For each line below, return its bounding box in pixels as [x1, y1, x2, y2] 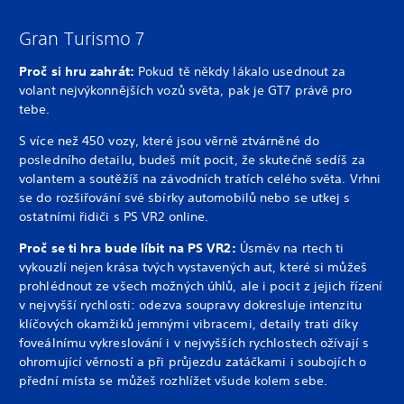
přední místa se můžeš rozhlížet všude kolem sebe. [19, 372, 327, 390]
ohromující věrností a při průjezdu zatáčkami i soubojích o [19, 353, 366, 371]
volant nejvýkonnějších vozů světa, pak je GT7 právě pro [19, 82, 353, 99]
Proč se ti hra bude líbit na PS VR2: [19, 240, 240, 257]
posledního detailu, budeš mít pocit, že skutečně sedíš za [19, 151, 365, 169]
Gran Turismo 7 [19, 28, 145, 50]
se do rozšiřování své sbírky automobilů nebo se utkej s [19, 189, 351, 207]
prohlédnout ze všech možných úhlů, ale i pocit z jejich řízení [19, 278, 383, 295]
